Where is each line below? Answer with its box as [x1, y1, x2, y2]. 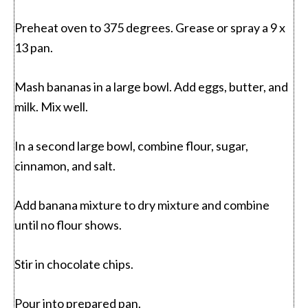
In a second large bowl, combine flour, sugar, [14, 137, 248, 153]
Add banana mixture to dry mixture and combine [14, 197, 269, 212]
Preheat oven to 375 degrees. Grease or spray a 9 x [14, 19, 285, 35]
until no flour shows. [14, 217, 122, 232]
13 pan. [14, 39, 53, 55]
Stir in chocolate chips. [14, 256, 133, 272]
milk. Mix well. [14, 98, 88, 114]
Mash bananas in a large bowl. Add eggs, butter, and [14, 78, 288, 94]
